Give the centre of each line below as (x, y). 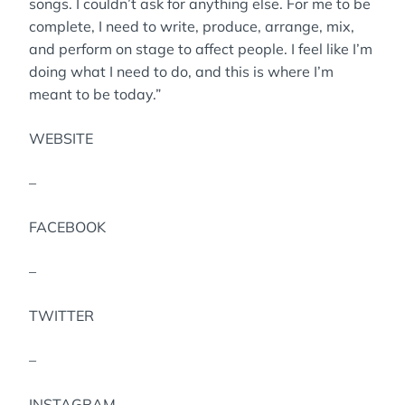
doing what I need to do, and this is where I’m (181, 71)
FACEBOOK (67, 227)
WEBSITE (61, 138)
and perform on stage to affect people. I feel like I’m (201, 49)
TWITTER (61, 316)
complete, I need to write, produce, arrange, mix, (192, 26)
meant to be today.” (95, 94)
